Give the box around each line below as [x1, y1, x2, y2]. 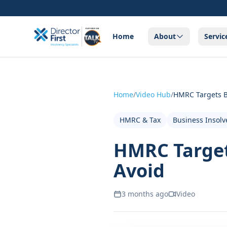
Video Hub [136, 90, 171, 99]
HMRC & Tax [120, 115, 161, 125]
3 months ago [122, 189, 168, 199]
